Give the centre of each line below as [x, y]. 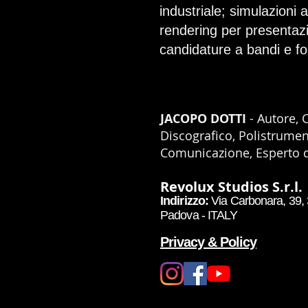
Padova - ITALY [199, 215]
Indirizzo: [186, 201]
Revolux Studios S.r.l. [233, 187]
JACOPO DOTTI [203, 119]
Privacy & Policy [208, 242]
